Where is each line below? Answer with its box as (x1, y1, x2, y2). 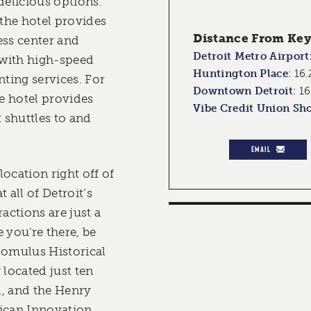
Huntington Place (193, 67, 288, 81)
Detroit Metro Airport (193, 50, 310, 63)
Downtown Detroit (193, 85, 293, 98)
